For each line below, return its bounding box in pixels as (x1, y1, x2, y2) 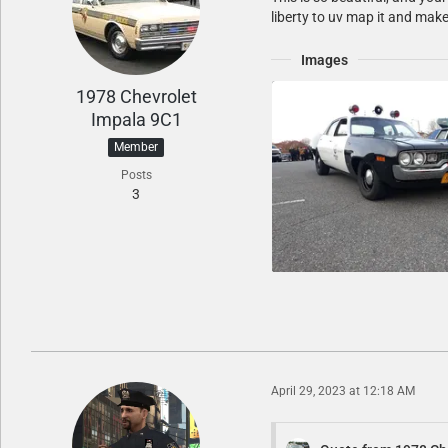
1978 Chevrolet (75, 85, 197, 107)
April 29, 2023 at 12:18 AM (271, 384, 415, 399)
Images (301, 51, 348, 68)
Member (114, 139, 158, 154)
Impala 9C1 (90, 108, 182, 130)
